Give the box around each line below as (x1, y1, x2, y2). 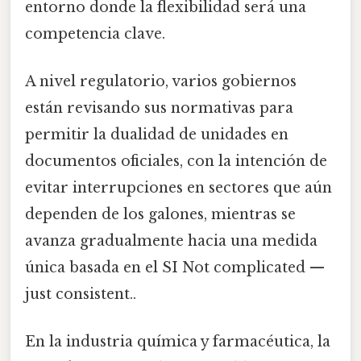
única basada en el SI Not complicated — (25, 259, 325, 277)
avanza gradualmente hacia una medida (25, 232, 317, 251)
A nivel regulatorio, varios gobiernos (25, 73, 297, 91)
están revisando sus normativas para (25, 99, 293, 118)
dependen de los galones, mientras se (25, 205, 296, 224)
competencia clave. (25, 24, 165, 43)
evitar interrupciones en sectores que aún (25, 179, 332, 197)
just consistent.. (25, 285, 136, 304)
